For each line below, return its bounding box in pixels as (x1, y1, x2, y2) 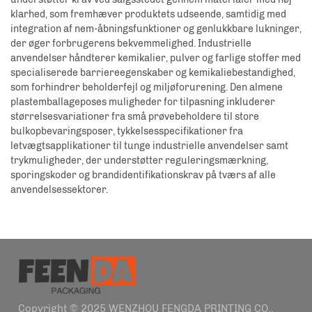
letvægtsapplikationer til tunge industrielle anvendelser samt (10, 140, 288, 153)
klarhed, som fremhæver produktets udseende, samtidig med (10, 8, 286, 21)
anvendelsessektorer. (10, 184, 108, 196)
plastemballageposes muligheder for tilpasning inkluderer (10, 96, 275, 109)
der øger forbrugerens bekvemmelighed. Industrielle (10, 38, 251, 50)
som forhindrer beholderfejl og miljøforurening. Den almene (10, 81, 283, 94)
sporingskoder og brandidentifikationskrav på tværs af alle (10, 169, 276, 182)
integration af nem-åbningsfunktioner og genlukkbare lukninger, (10, 23, 302, 36)
